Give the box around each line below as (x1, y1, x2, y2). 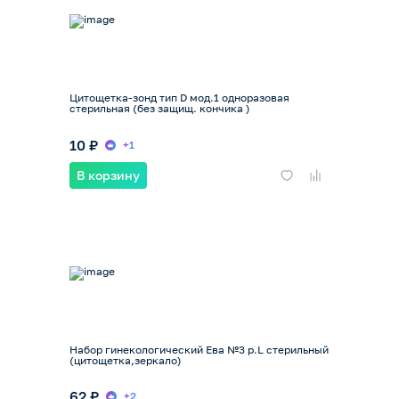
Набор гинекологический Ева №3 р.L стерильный (69, 342, 329, 356)
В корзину (77, 167, 140, 183)
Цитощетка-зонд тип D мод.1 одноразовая (69, 91, 289, 105)
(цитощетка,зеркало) (69, 353, 182, 367)
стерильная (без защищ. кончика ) (69, 102, 250, 116)
